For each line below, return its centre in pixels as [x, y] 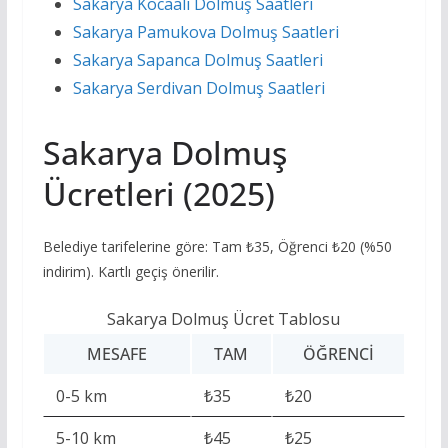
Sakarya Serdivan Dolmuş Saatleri [198, 88]
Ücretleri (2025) [158, 194]
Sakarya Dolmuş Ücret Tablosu [224, 319]
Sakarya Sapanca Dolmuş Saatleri [197, 60]
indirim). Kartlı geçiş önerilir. [130, 272]
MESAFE [116, 354]
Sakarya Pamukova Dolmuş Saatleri [205, 32]
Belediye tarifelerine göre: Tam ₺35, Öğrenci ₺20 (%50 [217, 247]
